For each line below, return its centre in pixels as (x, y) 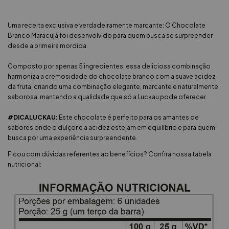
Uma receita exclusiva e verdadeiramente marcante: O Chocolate (107, 25)
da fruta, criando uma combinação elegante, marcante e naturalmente (113, 86)
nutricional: (25, 164)
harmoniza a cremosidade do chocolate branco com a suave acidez (112, 76)
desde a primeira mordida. (48, 45)
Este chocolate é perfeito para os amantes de (128, 117)
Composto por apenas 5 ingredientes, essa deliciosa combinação (109, 66)
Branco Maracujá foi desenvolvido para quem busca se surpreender (110, 35)
